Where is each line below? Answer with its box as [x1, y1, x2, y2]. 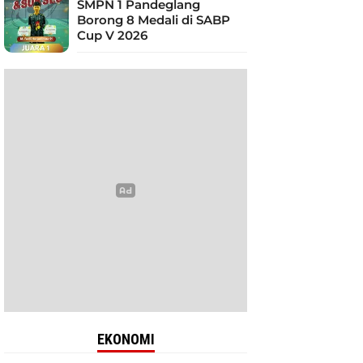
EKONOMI [96, 331, 155, 348]
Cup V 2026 [77, 28, 147, 43]
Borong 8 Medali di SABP [77, 12, 230, 28]
